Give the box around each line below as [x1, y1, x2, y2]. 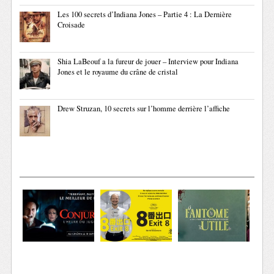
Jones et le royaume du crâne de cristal [57, 67, 179, 78]
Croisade [57, 20, 86, 31]
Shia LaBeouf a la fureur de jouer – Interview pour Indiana [57, 56, 239, 67]
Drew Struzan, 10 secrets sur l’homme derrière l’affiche [57, 103, 231, 114]
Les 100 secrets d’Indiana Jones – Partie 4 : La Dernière [57, 9, 232, 20]
